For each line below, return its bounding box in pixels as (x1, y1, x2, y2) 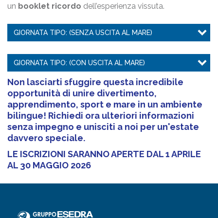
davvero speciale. (7, 132, 85, 143)
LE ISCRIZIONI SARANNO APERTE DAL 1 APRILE (7, 148, 201, 159)
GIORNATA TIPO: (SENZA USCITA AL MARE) (14, 28, 152, 36)
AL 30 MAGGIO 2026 (7, 160, 91, 170)
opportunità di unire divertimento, (7, 88, 157, 98)
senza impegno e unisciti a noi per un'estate (7, 121, 199, 132)
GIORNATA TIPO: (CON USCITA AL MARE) (14, 58, 145, 67)
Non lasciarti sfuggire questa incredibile (7, 76, 183, 87)
